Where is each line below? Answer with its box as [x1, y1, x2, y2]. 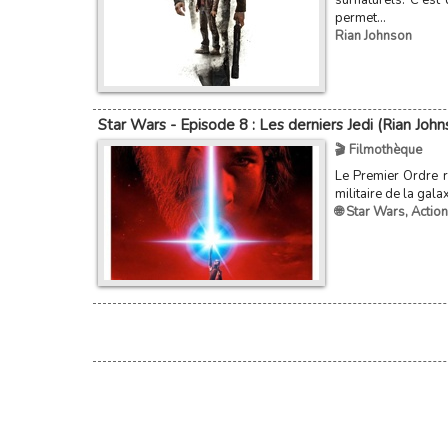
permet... [334, 9, 386, 27]
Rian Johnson [334, 27, 412, 45]
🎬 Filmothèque [334, 141, 422, 159]
